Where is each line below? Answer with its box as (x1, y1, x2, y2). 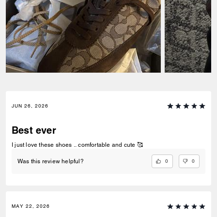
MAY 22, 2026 (12, 203, 50, 210)
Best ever (12, 124, 56, 136)
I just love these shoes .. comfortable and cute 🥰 (12, 141, 143, 148)
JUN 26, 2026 (12, 103, 48, 109)
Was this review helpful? (17, 158, 84, 165)
